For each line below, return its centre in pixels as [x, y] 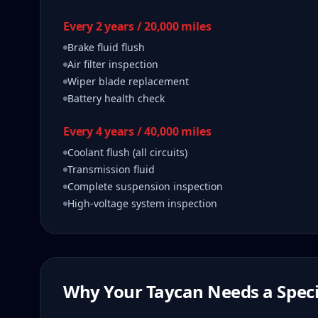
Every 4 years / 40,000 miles [137, 131]
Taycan [175, 291]
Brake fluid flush [106, 47]
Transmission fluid [111, 169]
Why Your [105, 291]
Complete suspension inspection [145, 186]
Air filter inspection [113, 64]
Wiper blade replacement [128, 81]
